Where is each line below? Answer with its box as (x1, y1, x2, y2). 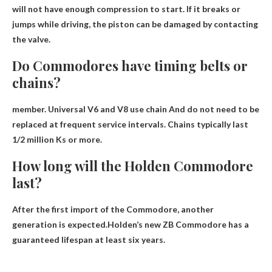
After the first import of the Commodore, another (12, 204, 214, 215)
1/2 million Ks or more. (12, 134, 102, 145)
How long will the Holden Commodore (12, 157, 253, 175)
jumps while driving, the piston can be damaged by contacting (12, 19, 258, 30)
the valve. (12, 34, 50, 45)
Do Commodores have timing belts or (12, 56, 248, 75)
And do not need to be (167, 104, 259, 115)
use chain (130, 104, 167, 115)
